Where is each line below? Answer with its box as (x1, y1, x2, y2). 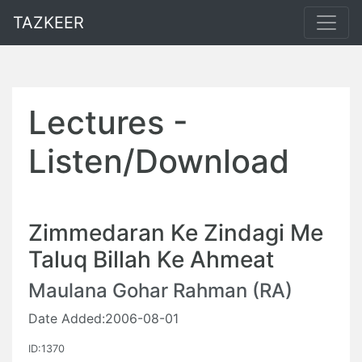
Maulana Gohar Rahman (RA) (28, 279, 293, 302)
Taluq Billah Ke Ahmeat (28, 246, 274, 273)
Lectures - (28, 103, 188, 142)
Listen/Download (28, 141, 289, 181)
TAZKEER (13, 13, 84, 32)
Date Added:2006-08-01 (28, 310, 179, 326)
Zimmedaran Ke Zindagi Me (28, 219, 323, 246)
